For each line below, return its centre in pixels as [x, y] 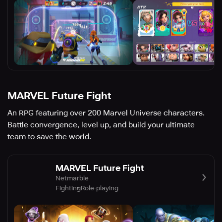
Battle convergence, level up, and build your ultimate [101, 125]
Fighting [68, 188]
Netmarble [72, 178]
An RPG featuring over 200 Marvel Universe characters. [106, 113]
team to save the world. [49, 137]
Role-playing [100, 188]
